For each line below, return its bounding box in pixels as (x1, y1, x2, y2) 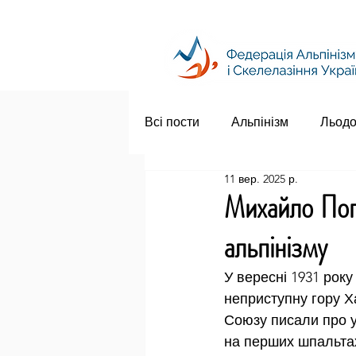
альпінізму (224, 224, 327, 269)
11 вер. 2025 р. (224, 172, 298, 186)
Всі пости (145, 114, 199, 130)
